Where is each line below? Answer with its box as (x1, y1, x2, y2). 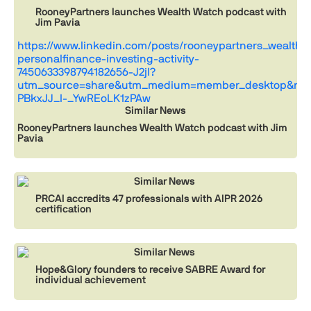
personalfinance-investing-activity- (17, 52, 199, 66)
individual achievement (35, 274, 146, 286)
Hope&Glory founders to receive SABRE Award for (35, 263, 265, 276)
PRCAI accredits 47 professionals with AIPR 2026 (35, 192, 262, 205)
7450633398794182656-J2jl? (17, 65, 155, 79)
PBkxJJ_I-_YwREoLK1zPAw (17, 92, 151, 106)
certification (35, 203, 92, 215)
